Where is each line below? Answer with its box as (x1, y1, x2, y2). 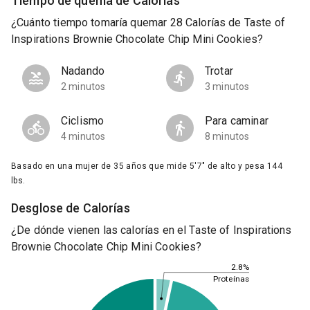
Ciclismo (61, 114, 104, 128)
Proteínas (212, 273, 249, 284)
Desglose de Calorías (11, 201, 130, 216)
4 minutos (61, 131, 106, 143)
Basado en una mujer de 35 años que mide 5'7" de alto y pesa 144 (11, 161, 283, 172)
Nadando (61, 64, 105, 78)
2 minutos (61, 81, 106, 93)
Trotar (205, 64, 233, 78)
